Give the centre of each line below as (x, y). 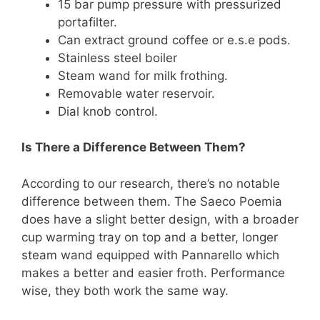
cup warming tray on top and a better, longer (150, 237)
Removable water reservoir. (136, 93)
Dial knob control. (108, 111)
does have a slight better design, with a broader (160, 219)
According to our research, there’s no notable (151, 183)
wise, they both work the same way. (125, 290)
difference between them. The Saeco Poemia (152, 201)
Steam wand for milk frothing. (143, 75)
